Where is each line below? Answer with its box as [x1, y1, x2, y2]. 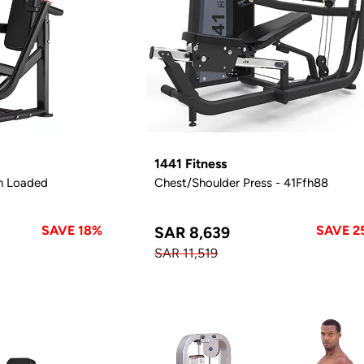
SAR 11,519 [154, 245, 219, 261]
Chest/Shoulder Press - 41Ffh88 [154, 175, 329, 189]
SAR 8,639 [154, 223, 231, 241]
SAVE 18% [41, 222, 103, 238]
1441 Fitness [154, 155, 227, 171]
